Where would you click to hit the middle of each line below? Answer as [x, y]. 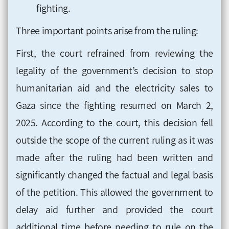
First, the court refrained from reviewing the [114, 53]
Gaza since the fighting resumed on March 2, [114, 105]
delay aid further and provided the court [114, 209]
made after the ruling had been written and [114, 157]
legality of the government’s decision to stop [114, 70]
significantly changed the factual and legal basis [114, 175]
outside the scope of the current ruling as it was [114, 140]
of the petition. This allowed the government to [114, 192]
